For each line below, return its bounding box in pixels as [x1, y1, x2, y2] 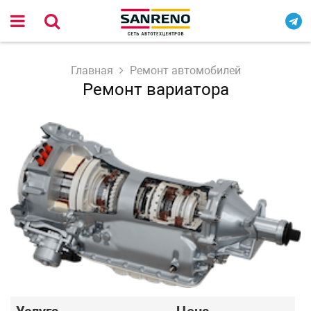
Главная [70, 64, 113, 77]
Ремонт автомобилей [129, 64, 241, 77]
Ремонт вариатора [82, 80, 229, 99]
